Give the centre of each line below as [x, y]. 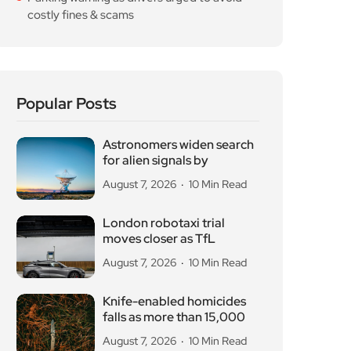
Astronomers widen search [178, 145]
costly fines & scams [81, 15]
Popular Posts [67, 104]
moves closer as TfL [159, 239]
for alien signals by [156, 161]
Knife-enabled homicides [174, 302]
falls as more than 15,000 [174, 317]
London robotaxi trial [164, 223]
